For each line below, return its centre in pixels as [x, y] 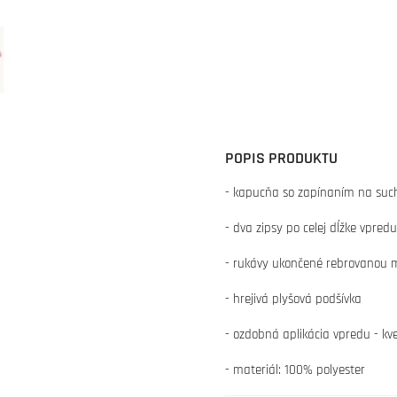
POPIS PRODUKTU [281, 158]
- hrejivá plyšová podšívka [293, 299]
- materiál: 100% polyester [295, 370]
